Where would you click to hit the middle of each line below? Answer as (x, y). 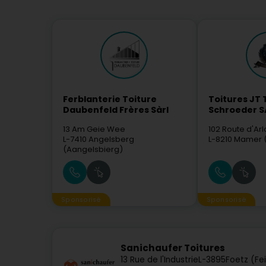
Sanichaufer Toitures (173, 248)
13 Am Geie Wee (94, 129)
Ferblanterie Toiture (110, 99)
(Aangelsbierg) (93, 149)
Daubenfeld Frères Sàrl (116, 110)
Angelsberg (111, 139)
